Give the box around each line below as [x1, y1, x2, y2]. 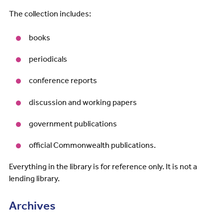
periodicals [28, 54, 67, 64]
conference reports [28, 76, 97, 86]
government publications [28, 118, 117, 128]
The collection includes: [8, 8, 91, 18]
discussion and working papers [28, 97, 137, 107]
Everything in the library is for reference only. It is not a [8, 162, 197, 172]
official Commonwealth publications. [28, 140, 156, 150]
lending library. [8, 174, 60, 184]
